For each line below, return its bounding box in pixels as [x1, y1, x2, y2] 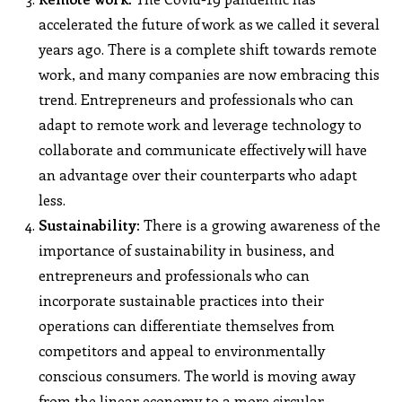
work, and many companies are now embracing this [39, 64, 380, 83]
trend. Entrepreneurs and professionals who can [39, 89, 354, 109]
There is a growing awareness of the [140, 214, 381, 234]
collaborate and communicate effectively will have [39, 139, 368, 159]
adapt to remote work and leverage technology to [39, 114, 363, 134]
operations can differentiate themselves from [39, 315, 336, 335]
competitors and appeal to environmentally [39, 340, 326, 360]
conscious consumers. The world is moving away [39, 365, 356, 385]
